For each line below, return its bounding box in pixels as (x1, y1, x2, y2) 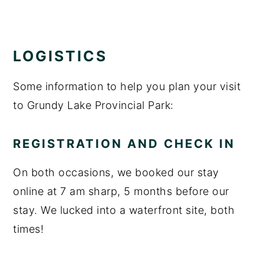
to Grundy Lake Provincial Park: (13, 98, 174, 111)
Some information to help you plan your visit (13, 80, 241, 93)
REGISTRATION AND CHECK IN (13, 136, 236, 151)
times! (13, 222, 44, 235)
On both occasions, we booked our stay (13, 166, 219, 179)
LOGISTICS (13, 47, 108, 65)
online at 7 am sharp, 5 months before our (13, 184, 229, 197)
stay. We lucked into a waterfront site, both (13, 203, 235, 216)
